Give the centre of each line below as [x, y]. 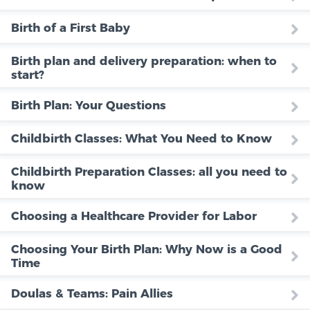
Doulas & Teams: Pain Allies [92, 294]
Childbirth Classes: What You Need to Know [142, 139]
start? [28, 75]
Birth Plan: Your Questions [89, 106]
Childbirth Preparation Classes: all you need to [149, 172]
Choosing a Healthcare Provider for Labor [134, 216]
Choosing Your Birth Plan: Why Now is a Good [147, 249]
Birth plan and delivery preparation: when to [144, 61]
